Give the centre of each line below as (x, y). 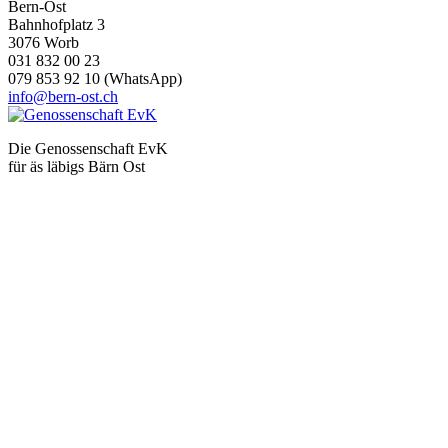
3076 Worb (43, 42)
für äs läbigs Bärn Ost (76, 166)
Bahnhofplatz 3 (56, 24)
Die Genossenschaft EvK (88, 148)
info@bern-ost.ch (63, 96)
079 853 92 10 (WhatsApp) (95, 78)
